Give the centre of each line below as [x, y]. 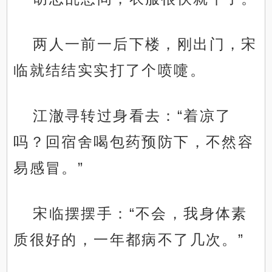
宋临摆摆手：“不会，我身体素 [140, 214]
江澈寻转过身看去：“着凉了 [132, 116]
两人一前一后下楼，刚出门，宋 [145, 44]
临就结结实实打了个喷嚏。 [110, 70]
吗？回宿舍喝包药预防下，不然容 [134, 142]
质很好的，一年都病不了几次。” [129, 240]
